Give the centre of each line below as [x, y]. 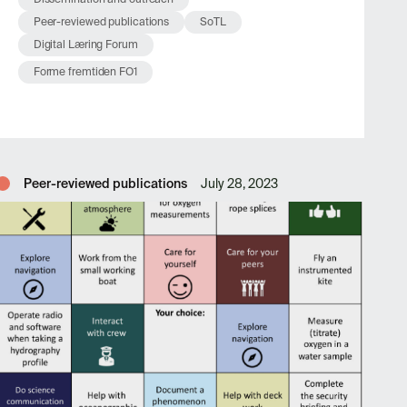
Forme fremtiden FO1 [85, 72]
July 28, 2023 [239, 184]
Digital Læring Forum [85, 45]
